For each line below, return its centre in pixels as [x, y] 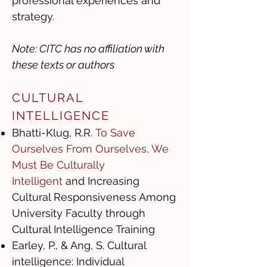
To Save [115, 133]
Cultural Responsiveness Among [94, 197]
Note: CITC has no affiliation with [88, 49]
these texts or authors [63, 65]
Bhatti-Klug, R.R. [54, 133]
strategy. [35, 16]
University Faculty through [79, 213]
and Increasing [101, 181]
